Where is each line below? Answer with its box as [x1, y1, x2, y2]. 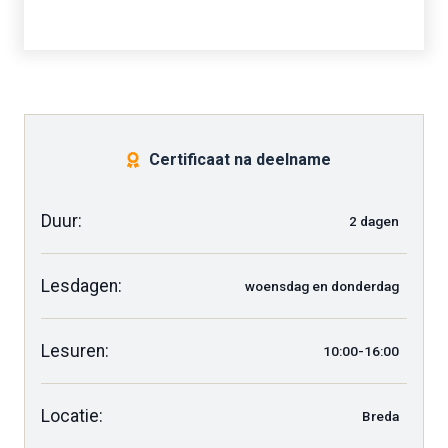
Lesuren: [41, 340, 109, 361]
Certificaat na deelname [149, 149, 331, 169]
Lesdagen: [41, 275, 122, 296]
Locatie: [41, 405, 103, 426]
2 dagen [349, 212, 399, 229]
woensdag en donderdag [245, 277, 399, 294]
